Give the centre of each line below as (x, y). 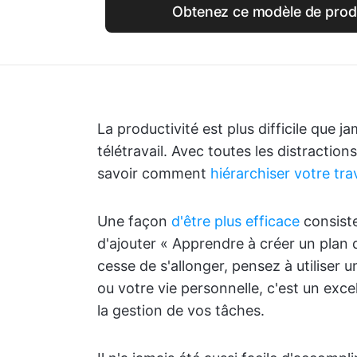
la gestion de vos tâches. (181, 310)
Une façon (134, 221)
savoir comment (154, 173)
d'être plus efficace (235, 221)
